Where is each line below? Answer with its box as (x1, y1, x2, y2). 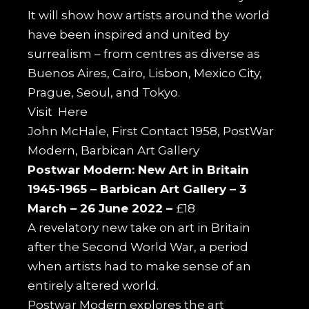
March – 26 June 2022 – (28, 201, 177, 215)
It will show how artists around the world (28, 8, 270, 22)
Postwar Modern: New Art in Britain (28, 162, 250, 177)
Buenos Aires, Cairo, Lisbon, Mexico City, (28, 66, 263, 80)
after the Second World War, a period (28, 239, 249, 254)
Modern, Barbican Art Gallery (28, 143, 200, 157)
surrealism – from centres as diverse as (28, 46, 261, 61)
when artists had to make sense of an (28, 259, 252, 273)
